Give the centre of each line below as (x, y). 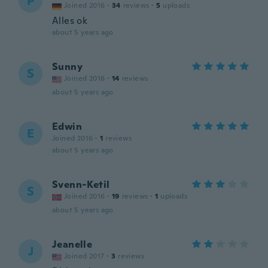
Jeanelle (72, 244)
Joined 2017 (84, 256)
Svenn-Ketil (81, 185)
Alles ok (70, 21)
